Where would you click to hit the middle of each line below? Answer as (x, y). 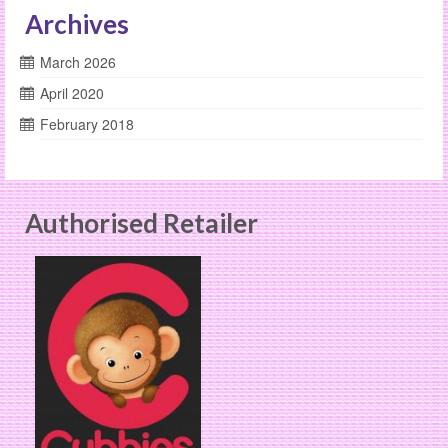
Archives (77, 24)
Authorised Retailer (141, 223)
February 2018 (87, 124)
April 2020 (72, 93)
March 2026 (78, 62)
